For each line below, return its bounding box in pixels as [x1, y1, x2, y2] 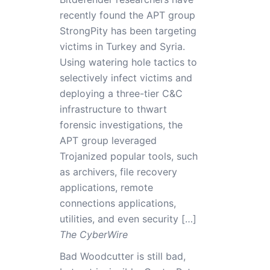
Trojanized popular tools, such [59, 150, 198, 162]
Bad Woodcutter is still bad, [59, 250, 186, 262]
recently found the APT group [59, 9, 195, 21]
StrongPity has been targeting [59, 25, 196, 37]
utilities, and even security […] [59, 213, 196, 225]
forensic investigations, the [59, 119, 183, 131]
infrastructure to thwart [59, 103, 167, 115]
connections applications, [59, 197, 176, 209]
